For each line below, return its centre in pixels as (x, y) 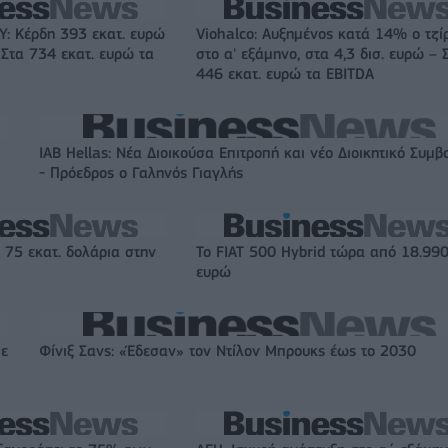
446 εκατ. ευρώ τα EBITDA (285, 74)
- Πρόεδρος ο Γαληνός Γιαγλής (141, 173)
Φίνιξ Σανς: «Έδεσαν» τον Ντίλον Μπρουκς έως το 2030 (227, 351)
